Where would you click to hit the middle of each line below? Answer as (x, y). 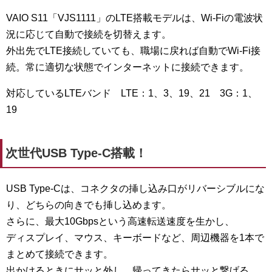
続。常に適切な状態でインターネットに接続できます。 (127, 67)
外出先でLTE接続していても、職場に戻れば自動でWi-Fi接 (133, 51)
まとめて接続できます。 (59, 254)
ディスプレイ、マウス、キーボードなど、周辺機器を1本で (135, 238)
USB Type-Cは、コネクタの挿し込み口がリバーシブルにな (135, 189)
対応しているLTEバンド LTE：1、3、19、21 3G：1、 (132, 93)
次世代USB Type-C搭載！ (76, 153)
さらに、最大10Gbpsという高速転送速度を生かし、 (120, 222)
